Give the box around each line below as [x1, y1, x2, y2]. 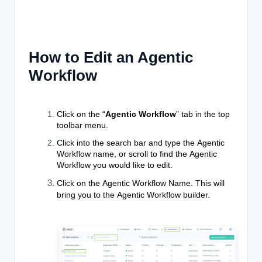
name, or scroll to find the [91, 149, 189, 159]
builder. [181, 190, 210, 200]
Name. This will [166, 178, 225, 188]
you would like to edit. [91, 160, 173, 170]
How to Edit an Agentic [29, 49, 193, 67]
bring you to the [57, 190, 117, 200]
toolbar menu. [57, 120, 108, 130]
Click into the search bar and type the [57, 138, 197, 148]
